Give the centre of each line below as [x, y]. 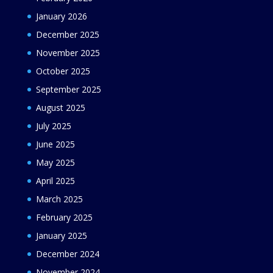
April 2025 [55, 181]
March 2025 [59, 199]
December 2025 [67, 34]
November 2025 [68, 53]
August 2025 [60, 108]
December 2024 [67, 254]
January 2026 [61, 16]
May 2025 [55, 162]
